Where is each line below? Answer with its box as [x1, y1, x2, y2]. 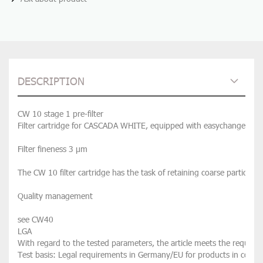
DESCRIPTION [18, 74, 85, 87]
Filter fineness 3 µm [18, 143, 87, 154]
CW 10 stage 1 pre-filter [18, 108, 103, 119]
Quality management [18, 190, 93, 201]
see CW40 [18, 214, 53, 225]
